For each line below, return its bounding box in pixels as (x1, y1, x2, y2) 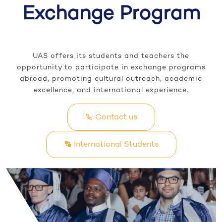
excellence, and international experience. (33, 87, 189, 95)
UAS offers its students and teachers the (33, 53, 189, 60)
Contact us (93, 113, 137, 122)
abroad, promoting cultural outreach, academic (20, 75, 202, 83)
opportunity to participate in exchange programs (16, 64, 206, 72)
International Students (71, 141, 159, 150)
